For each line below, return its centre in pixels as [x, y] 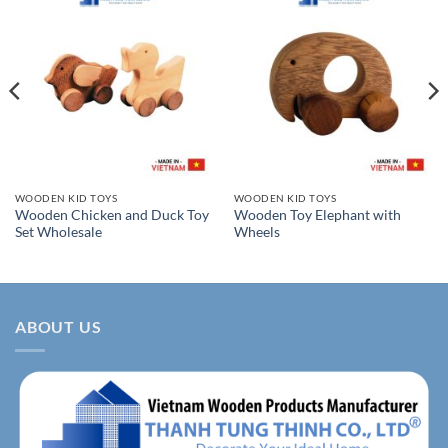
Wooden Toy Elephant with [317, 214]
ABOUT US [58, 326]
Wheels [256, 231]
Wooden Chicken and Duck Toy [111, 214]
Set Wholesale [58, 231]
